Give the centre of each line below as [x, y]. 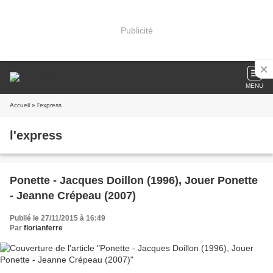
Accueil [20, 105]
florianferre [43, 228]
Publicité [136, 30]
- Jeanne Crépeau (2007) [73, 196]
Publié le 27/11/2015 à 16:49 [58, 218]
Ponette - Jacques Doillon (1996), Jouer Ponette [134, 180]
